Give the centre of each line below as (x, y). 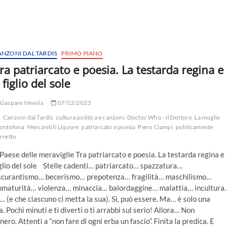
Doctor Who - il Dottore (159, 118)
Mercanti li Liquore (53, 127)
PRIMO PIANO (82, 53)
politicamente (194, 127)
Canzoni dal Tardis (28, 118)
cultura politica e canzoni (90, 118)
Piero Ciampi (155, 127)
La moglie (207, 118)
